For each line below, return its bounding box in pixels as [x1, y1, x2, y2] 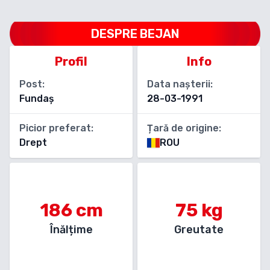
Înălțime [49, 223, 93, 236]
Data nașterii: [147, 78, 213, 90]
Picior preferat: [19, 122, 93, 134]
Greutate [174, 223, 224, 236]
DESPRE [90, 27, 140, 41]
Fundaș [19, 93, 54, 104]
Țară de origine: [147, 122, 221, 134]
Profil [55, 54, 87, 69]
